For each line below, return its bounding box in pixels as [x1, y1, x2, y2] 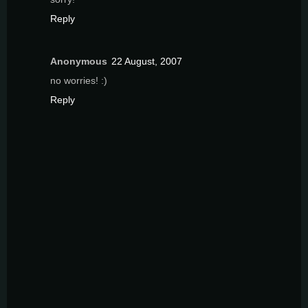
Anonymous [50, 56, 107, 67]
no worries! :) [50, 75, 107, 87]
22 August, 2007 [111, 56, 182, 67]
